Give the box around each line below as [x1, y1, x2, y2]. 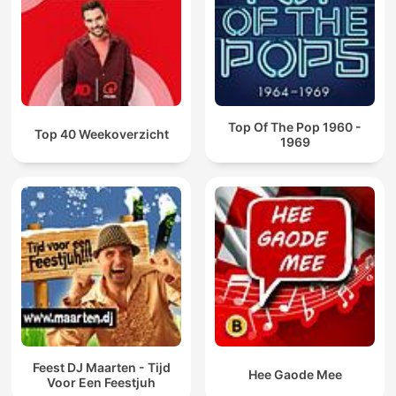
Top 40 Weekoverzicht [34, 126, 169, 142]
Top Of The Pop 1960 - [228, 118, 362, 134]
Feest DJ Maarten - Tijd [32, 359, 171, 375]
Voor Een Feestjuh [47, 374, 156, 390]
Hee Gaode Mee [247, 367, 342, 383]
